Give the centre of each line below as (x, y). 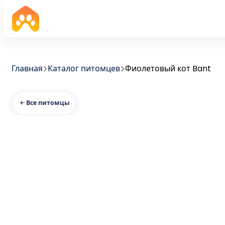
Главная (27, 69)
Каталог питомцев (84, 69)
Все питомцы (48, 103)
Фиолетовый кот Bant (168, 69)
